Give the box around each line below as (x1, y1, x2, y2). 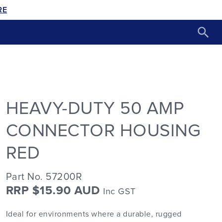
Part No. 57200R (5, 172, 82, 182)
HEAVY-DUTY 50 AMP (5, 100, 184, 118)
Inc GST (103, 187, 136, 196)
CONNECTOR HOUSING (5, 122, 201, 140)
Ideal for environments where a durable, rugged (5, 210, 182, 218)
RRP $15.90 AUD (5, 185, 104, 197)
